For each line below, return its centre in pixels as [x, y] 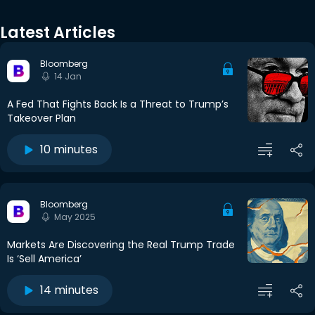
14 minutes [69, 290]
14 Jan [68, 77]
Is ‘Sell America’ [44, 259]
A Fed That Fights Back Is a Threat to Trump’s [118, 104]
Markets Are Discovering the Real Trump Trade [121, 245]
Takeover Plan [41, 118]
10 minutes [69, 150]
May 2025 [75, 217]
